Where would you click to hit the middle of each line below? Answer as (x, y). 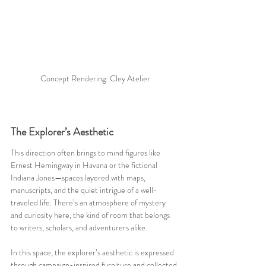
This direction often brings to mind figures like (86, 152)
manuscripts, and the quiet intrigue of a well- (84, 190)
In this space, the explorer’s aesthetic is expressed (93, 252)
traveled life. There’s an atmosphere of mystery (89, 202)
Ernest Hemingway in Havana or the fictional (85, 165)
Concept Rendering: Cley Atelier (95, 78)
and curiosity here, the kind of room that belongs (91, 215)
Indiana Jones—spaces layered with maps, (79, 177)
